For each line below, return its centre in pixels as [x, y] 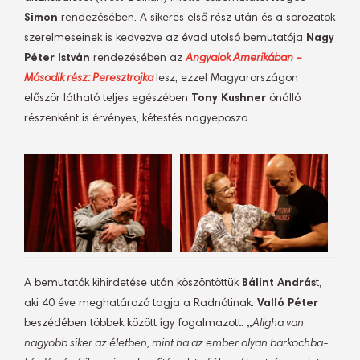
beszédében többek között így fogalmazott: [134, 324]
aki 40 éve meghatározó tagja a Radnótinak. [139, 304]
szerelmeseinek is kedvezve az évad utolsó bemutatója [165, 39]
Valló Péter [286, 304]
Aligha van [278, 324]
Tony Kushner [229, 99]
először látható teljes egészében [108, 99]
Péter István [57, 59]
